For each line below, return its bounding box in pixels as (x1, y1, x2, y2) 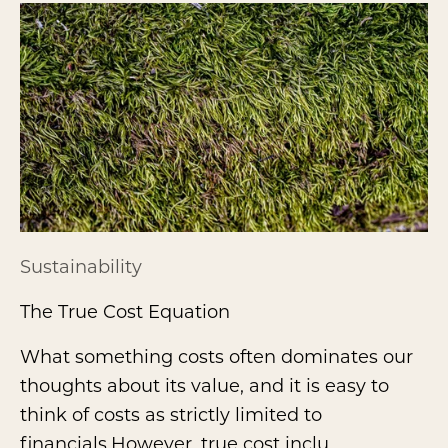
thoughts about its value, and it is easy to (20, 372, 389, 397)
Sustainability (20, 253, 142, 278)
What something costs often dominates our (20, 343, 413, 368)
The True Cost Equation (20, 298, 230, 323)
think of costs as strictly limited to (20, 401, 322, 426)
